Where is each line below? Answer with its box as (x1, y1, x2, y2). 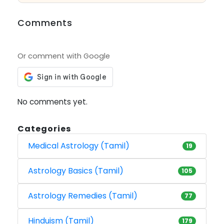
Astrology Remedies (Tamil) (28, 190, 137, 202)
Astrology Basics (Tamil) (28, 165, 123, 177)
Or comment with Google (17, 51, 110, 61)
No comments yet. (17, 96, 87, 107)
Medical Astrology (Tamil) (28, 140, 129, 152)
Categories (17, 123, 71, 135)
